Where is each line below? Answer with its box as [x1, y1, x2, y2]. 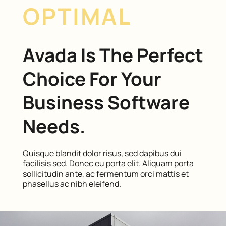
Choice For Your [22, 66, 161, 91]
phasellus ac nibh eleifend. [22, 178, 121, 189]
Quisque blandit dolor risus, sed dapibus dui [22, 147, 182, 159]
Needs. [22, 113, 85, 139]
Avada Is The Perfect [22, 42, 203, 68]
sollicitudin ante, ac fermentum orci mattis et [22, 167, 189, 179]
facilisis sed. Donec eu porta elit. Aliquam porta [22, 157, 194, 169]
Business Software [22, 89, 190, 115]
